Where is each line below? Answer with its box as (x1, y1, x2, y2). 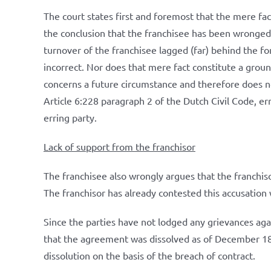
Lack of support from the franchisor (43, 140, 195, 152)
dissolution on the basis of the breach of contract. (43, 249, 255, 261)
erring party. (43, 111, 97, 123)
